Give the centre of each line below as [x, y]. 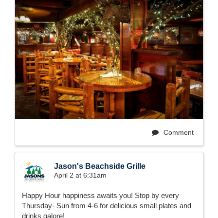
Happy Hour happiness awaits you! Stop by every [100, 196]
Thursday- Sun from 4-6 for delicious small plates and [107, 206]
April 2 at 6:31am [80, 175]
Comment [178, 133]
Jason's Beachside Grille [100, 166]
